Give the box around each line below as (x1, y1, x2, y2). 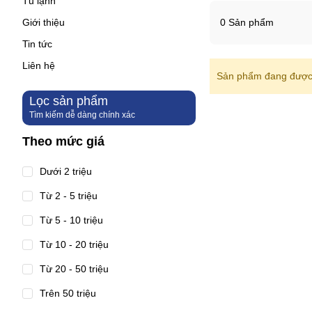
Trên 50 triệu (40, 288, 96, 299)
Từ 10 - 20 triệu (40, 239, 109, 251)
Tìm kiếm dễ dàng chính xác (29, 110, 135, 120)
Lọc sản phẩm (29, 94, 108, 109)
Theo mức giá (22, 134, 104, 149)
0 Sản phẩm (219, 17, 274, 29)
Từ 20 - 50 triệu (40, 263, 109, 275)
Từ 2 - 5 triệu (40, 190, 97, 202)
